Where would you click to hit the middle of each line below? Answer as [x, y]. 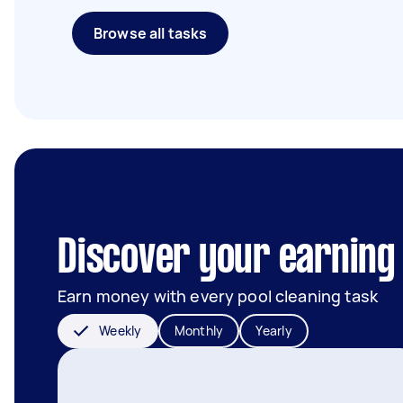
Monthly [199, 331]
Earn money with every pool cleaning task [218, 296]
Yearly [274, 331]
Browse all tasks [151, 33]
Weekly [121, 331]
